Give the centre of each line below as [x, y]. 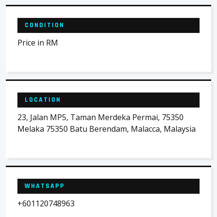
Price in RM [38, 43]
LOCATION [43, 100]
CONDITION [45, 25]
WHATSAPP [45, 186]
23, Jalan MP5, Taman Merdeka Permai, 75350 [101, 117]
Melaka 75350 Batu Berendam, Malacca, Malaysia [107, 129]
